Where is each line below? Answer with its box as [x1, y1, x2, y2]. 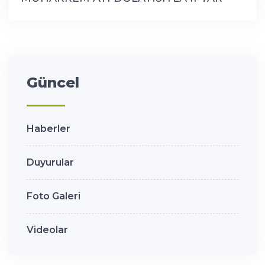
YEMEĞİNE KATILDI [21, 3, 127, 17]
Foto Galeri [27, 190, 80, 202]
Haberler [27, 122, 70, 134]
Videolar [27, 224, 68, 235]
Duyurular [27, 156, 74, 168]
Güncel [27, 73, 79, 91]
